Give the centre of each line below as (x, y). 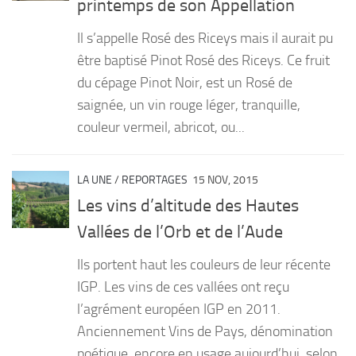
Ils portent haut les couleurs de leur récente (204, 264)
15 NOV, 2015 (225, 180)
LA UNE (95, 180)
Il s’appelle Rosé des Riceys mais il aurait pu (205, 38)
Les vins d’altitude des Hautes (188, 205)
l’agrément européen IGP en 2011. (180, 309)
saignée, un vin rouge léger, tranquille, (189, 104)
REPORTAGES (155, 180)
